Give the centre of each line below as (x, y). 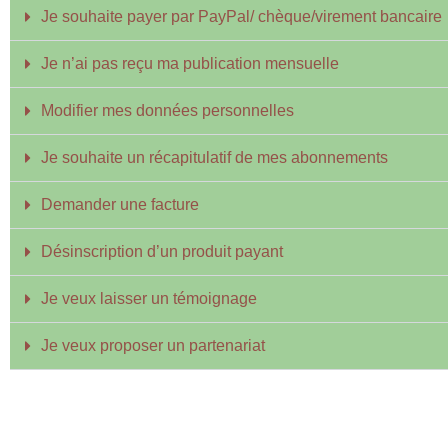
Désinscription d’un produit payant (162, 251)
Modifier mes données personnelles (167, 110)
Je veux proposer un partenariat (153, 345)
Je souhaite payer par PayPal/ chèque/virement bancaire (241, 16)
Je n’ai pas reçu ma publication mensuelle (190, 63)
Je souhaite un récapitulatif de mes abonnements (214, 157)
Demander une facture (120, 204)
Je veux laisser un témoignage (149, 298)
